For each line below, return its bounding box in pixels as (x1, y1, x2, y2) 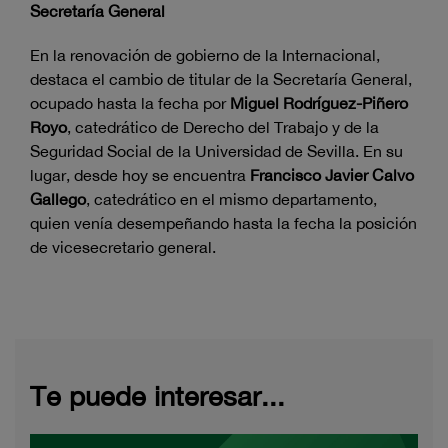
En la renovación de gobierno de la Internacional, (30, 46, 380, 65)
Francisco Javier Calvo (250, 166, 414, 185)
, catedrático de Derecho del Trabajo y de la (67, 118, 379, 137)
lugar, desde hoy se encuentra (30, 166, 250, 185)
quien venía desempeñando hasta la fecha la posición (30, 214, 417, 233)
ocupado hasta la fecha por (30, 94, 230, 113)
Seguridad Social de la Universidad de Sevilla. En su (30, 142, 403, 161)
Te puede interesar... (30, 380, 285, 413)
